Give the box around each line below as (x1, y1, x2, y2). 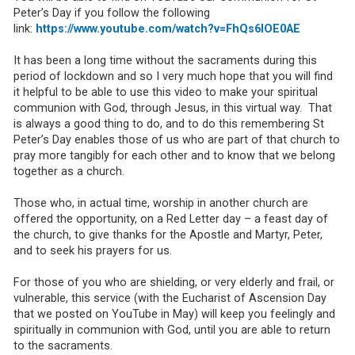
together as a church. (13, 165, 124, 179)
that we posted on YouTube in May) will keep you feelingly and (13, 307, 335, 322)
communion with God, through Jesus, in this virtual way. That (13, 101, 332, 116)
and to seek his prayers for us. (13, 244, 178, 258)
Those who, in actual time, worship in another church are (13, 197, 308, 211)
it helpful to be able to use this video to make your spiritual (13, 86, 318, 100)
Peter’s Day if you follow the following (13, 6, 210, 21)
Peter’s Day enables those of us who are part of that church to (13, 133, 340, 147)
